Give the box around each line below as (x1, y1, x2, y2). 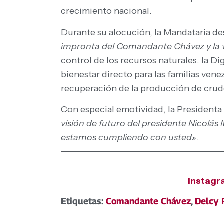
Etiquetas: (61, 196, 106, 207)
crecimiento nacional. (61, 5, 152, 17)
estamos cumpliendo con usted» (61, 131, 196, 143)
